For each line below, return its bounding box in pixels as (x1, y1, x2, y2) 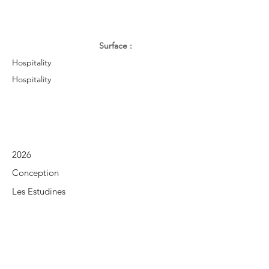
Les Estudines (12, 186, 65, 197)
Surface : (99, 40, 134, 51)
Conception (12, 167, 59, 178)
